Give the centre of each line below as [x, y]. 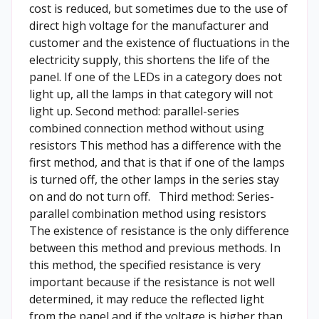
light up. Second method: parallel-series [134, 111]
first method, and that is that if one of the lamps [157, 162]
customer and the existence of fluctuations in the [159, 43]
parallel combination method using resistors [148, 214]
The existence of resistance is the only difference [159, 231]
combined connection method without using [147, 128]
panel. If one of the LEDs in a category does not [156, 77]
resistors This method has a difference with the [155, 145]
